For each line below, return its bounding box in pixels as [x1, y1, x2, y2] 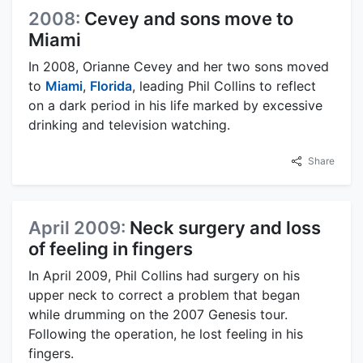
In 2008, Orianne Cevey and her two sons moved [28, 58, 329, 75]
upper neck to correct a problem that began [28, 287, 300, 304]
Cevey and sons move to [84, 8, 293, 30]
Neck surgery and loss [130, 217, 321, 239]
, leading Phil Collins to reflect [132, 78, 316, 95]
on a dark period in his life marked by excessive [28, 97, 322, 114]
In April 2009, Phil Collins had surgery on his [28, 267, 300, 284]
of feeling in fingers [28, 238, 193, 260]
